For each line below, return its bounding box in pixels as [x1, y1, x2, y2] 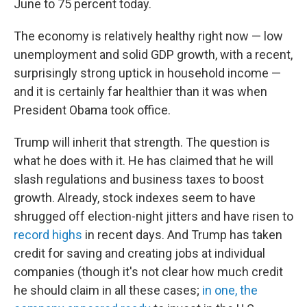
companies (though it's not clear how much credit [14, 265, 283, 280]
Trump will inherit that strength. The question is [14, 135, 270, 150]
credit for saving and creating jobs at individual [14, 246, 265, 261]
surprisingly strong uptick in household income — [14, 66, 281, 81]
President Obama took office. [14, 103, 171, 118]
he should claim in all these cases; [14, 283, 202, 298]
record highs [14, 228, 82, 243]
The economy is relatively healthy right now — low [14, 29, 283, 44]
